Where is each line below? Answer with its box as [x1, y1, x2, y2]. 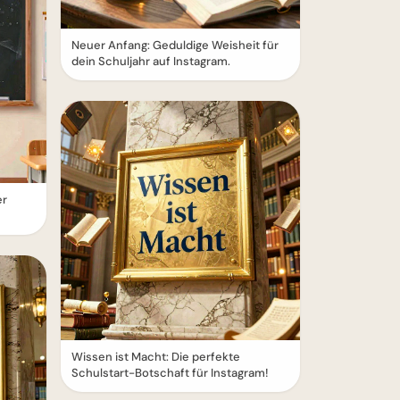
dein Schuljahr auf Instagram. [71, 54, 230, 69]
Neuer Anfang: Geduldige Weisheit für [71, 37, 279, 53]
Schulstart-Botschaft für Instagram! [71, 365, 269, 380]
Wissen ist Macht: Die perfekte [71, 349, 240, 364]
